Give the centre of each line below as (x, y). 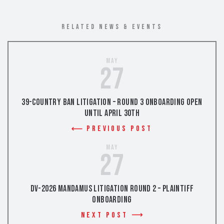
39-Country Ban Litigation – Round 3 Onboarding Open (112, 102)
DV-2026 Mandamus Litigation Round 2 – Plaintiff (112, 189)
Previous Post (119, 129)
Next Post (104, 215)
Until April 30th (112, 113)
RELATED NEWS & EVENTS (112, 27)
